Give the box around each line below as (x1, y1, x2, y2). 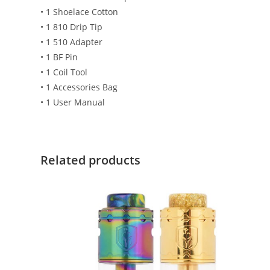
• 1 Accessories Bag (40, 81, 118, 93)
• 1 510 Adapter (40, 36, 103, 48)
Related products (40, 152, 141, 169)
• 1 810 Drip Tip (40, 21, 103, 33)
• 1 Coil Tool (40, 66, 88, 78)
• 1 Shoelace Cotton (40, 6, 119, 18)
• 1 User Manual (40, 96, 105, 108)
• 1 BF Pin (40, 51, 78, 63)
